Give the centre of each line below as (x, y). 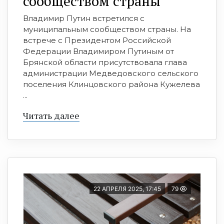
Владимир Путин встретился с (84, 18)
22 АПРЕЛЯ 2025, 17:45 (127, 189)
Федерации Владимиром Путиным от (98, 51)
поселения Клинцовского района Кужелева (111, 84)
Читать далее (51, 116)
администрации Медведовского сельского (111, 73)
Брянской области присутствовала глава (105, 62)
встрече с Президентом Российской (97, 40)
